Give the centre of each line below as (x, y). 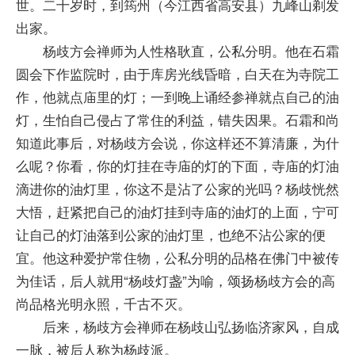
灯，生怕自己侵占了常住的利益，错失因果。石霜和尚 (177, 120)
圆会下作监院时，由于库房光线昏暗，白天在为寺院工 (177, 74)
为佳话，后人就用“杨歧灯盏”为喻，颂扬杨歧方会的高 (175, 281)
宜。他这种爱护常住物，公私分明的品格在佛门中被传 (177, 258)
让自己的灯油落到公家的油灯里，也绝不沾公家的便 (170, 235)
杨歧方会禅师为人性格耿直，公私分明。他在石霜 (177, 51)
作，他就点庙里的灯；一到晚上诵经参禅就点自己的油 (177, 97)
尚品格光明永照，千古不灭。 (103, 303)
